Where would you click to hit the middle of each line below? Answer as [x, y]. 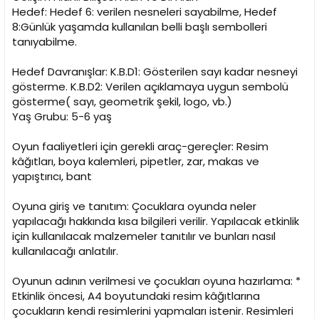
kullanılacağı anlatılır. [65, 251]
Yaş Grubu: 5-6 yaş [62, 117]
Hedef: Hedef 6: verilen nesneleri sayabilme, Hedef [145, 12]
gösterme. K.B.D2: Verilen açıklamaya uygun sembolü [150, 87]
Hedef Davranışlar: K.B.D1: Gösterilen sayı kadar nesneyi [155, 72]
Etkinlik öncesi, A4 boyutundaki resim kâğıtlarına [136, 296]
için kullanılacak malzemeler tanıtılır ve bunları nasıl [144, 236]
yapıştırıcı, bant [52, 177]
